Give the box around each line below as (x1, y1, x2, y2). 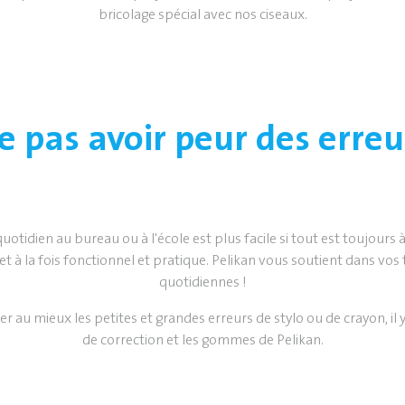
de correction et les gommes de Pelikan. (81, 332, 324, 348)
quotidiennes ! (158, 274, 247, 290)
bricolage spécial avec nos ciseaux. (98, 6, 307, 23)
